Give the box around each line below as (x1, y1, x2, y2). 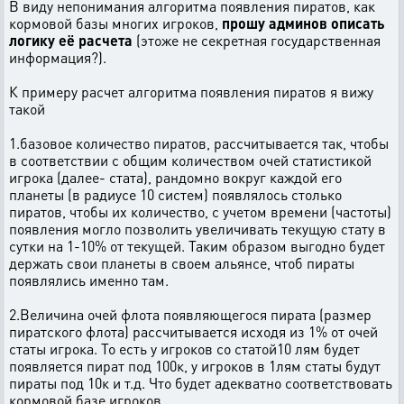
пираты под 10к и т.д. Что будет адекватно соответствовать (9, 373, 392, 392)
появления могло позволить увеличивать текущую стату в (9, 219, 386, 238)
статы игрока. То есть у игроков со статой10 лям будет (9, 339, 360, 358)
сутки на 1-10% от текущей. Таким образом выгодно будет (9, 236, 385, 255)
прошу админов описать (222, 14, 384, 32)
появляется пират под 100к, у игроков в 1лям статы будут (9, 356, 381, 375)
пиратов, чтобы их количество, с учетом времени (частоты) (9, 202, 391, 221)
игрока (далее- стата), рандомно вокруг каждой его (9, 168, 342, 187)
